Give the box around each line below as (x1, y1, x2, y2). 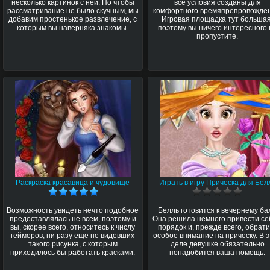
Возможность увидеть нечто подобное (7, 206, 139, 215)
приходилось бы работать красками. (10, 248, 136, 257)
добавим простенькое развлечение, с (8, 14, 137, 24)
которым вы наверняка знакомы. (17, 23, 129, 32)
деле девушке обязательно (170, 239, 265, 248)
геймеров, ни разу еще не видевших (11, 231, 135, 240)
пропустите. (196, 31, 239, 40)
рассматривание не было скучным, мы (7, 6, 139, 15)
